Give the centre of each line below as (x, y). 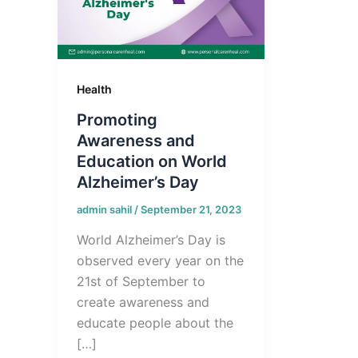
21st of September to (141, 281)
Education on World (152, 162)
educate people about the (155, 322)
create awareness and (143, 302)
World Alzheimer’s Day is (151, 239)
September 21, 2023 (191, 210)
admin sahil (105, 210)
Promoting (117, 120)
